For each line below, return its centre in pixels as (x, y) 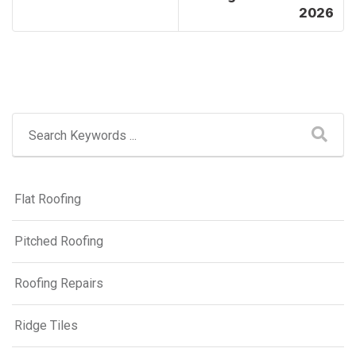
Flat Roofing (48, 199)
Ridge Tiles (46, 325)
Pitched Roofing (59, 241)
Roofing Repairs (59, 283)
